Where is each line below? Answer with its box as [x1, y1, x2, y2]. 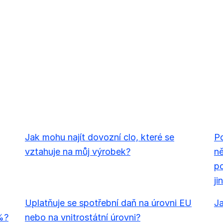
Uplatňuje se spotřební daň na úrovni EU [24, 197, 192, 208]
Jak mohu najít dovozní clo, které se [24, 131, 174, 142]
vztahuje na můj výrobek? [24, 146, 130, 157]
